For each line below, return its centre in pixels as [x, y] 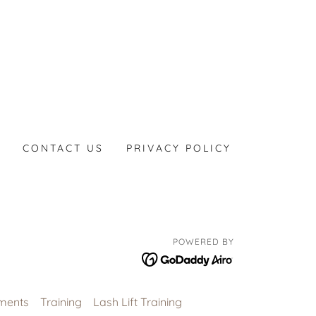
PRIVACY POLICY [178, 148]
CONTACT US [63, 148]
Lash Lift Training [138, 302]
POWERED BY [203, 242]
